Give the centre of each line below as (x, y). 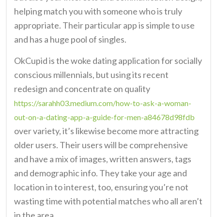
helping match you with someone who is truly (98, 11)
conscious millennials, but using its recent (91, 74)
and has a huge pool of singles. (70, 39)
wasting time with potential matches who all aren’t (108, 201)
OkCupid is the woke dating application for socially (108, 60)
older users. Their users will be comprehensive (101, 145)
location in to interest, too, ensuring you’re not (101, 187)
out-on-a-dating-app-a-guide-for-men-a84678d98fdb (104, 117)
